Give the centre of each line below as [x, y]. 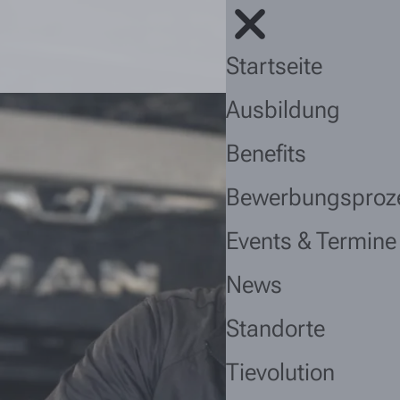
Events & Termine [311, 241]
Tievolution [280, 372]
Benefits [266, 154]
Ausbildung [283, 110]
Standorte [275, 329]
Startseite [274, 66]
